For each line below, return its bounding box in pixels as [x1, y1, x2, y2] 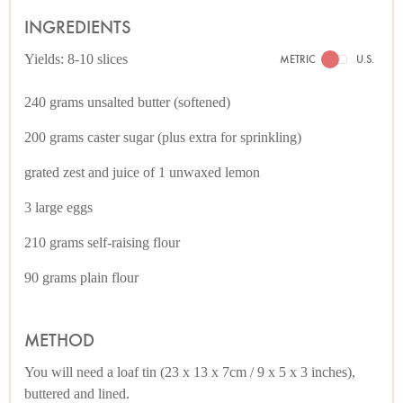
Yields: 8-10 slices [24, 50, 128, 67]
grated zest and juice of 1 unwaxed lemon [24, 164, 260, 180]
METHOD [24, 328, 94, 352]
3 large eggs [24, 199, 93, 215]
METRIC [280, 52, 316, 67]
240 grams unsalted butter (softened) [24, 94, 230, 110]
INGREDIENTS [24, 16, 131, 40]
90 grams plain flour [24, 269, 139, 285]
